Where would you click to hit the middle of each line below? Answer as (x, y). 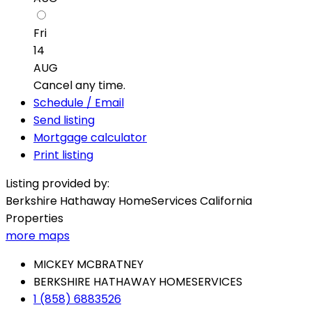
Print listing (63, 155)
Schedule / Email (79, 103)
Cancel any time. (79, 86)
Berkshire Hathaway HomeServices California (129, 201)
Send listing (64, 120)
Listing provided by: (57, 184)
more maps (38, 236)
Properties (34, 219)
